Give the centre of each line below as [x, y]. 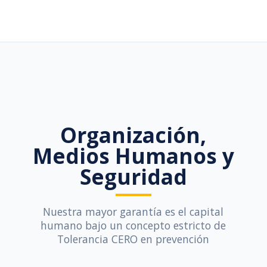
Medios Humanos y [133, 156]
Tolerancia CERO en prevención [133, 239]
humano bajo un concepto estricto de [133, 225]
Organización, [133, 135]
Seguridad [133, 176]
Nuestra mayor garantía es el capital [133, 212]
